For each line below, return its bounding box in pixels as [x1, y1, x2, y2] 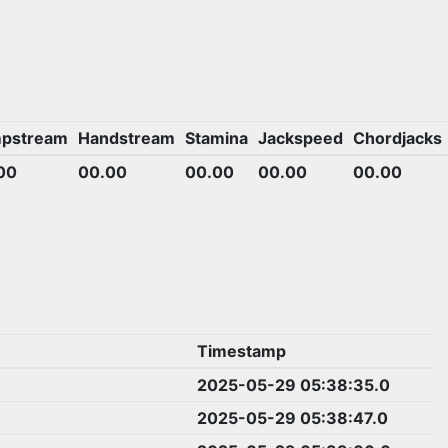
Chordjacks [352, 127, 442, 148]
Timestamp [196, 341, 286, 362]
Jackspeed [257, 127, 343, 148]
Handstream [77, 127, 175, 148]
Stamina [184, 127, 248, 148]
